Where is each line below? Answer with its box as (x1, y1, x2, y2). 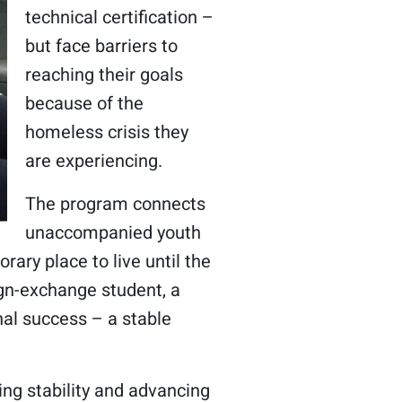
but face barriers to (24, 33, 178, 59)
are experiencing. (24, 148, 162, 174)
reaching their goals (24, 62, 183, 88)
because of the (24, 91, 144, 117)
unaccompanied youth (24, 220, 201, 246)
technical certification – (24, 4, 214, 31)
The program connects (24, 191, 205, 217)
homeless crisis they (24, 119, 188, 145)
